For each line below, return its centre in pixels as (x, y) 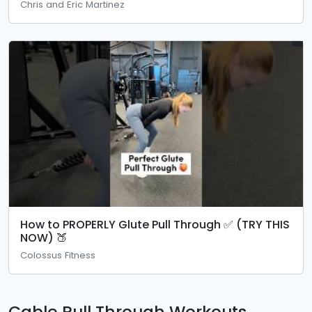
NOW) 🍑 (44, 237)
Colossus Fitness (58, 255)
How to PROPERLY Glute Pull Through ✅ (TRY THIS (155, 224)
